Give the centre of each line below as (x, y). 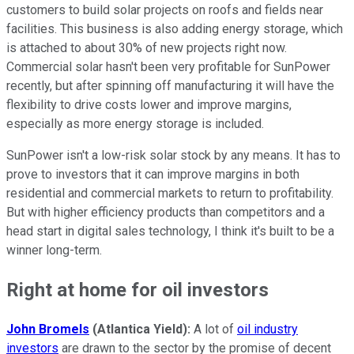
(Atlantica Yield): (141, 329)
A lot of (214, 329)
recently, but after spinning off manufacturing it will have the (170, 86)
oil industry (267, 329)
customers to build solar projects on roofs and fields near (165, 10)
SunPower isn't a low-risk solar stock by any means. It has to (173, 156)
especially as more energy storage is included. (137, 124)
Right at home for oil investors (137, 290)
